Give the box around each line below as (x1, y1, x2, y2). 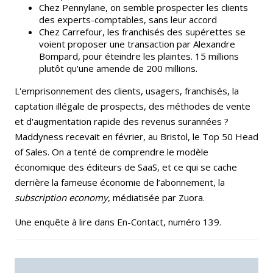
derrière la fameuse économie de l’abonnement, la (15, 175, 225, 188)
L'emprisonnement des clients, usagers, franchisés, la (15, 84, 239, 97)
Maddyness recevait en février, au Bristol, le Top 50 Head (15, 130, 258, 143)
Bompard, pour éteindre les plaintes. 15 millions (39, 49, 239, 62)
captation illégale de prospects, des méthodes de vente (15, 99, 250, 112)
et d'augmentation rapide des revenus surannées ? (15, 115, 229, 127)
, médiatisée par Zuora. (108, 191, 207, 204)
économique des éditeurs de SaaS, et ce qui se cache (15, 160, 237, 173)
